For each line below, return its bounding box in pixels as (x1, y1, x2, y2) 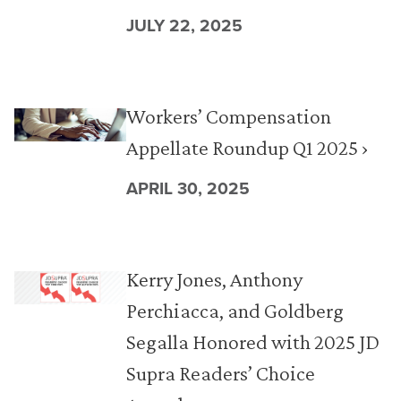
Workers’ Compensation (125, 104, 331, 128)
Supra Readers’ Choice (125, 361, 315, 385)
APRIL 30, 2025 (125, 175, 250, 201)
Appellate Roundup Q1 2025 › (125, 135, 369, 159)
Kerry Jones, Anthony (125, 267, 303, 291)
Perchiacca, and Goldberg (125, 298, 344, 322)
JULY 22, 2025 (125, 13, 243, 38)
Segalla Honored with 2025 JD (125, 329, 380, 354)
